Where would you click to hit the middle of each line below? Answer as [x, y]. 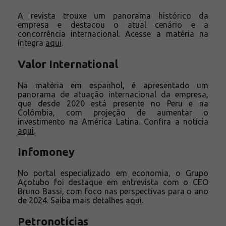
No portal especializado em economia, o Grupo [113, 173]
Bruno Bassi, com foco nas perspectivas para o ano [113, 191]
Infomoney [46, 151]
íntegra [32, 43]
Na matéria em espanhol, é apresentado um [113, 85]
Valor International [68, 64]
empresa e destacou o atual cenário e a [113, 24]
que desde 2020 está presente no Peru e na [113, 103]
